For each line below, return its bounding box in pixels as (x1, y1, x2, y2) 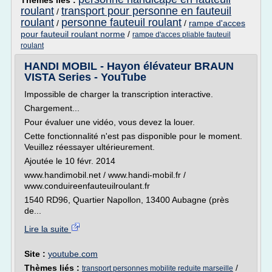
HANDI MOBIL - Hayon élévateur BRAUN (24, 60, 234, 72)
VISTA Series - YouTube (24, 71, 146, 83)
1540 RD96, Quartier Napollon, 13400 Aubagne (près (24, 195, 229, 205)
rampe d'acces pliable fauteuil (132, 30, 231, 39)
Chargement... (24, 103, 80, 113)
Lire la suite (24, 224, 71, 234)
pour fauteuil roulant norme (21, 29, 125, 39)
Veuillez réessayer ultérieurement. (24, 142, 155, 152)
